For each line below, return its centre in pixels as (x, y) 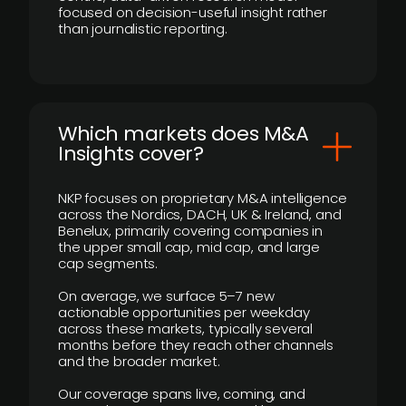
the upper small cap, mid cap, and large (189, 247)
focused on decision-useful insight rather (193, 12)
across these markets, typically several (186, 329)
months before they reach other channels (196, 345)
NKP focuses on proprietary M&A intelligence (203, 198)
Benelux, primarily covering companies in (191, 231)
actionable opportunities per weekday (184, 312)
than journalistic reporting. (143, 29)
